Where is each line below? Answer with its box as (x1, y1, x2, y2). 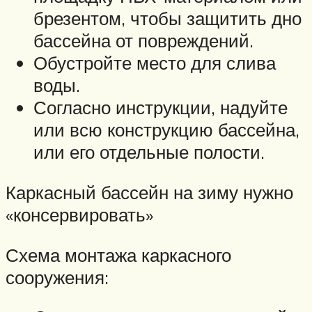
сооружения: (6, 265, 109, 288)
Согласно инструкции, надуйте (33, 96, 288, 119)
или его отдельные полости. (33, 141, 265, 164)
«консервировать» (6, 203, 153, 226)
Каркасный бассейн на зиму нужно (6, 181, 293, 204)
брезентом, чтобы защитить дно (33, 7, 302, 30)
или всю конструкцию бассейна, (33, 118, 299, 141)
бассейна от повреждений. (33, 29, 253, 52)
